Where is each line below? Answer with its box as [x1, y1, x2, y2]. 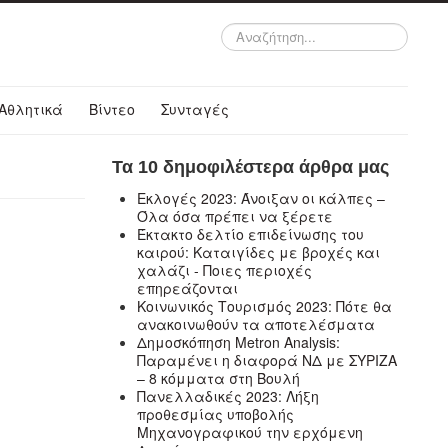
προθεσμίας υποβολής [137, 403, 295, 424]
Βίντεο [89, 99, 135, 119]
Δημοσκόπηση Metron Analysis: [137, 331, 341, 352]
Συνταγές [161, 99, 229, 119]
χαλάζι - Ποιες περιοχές [137, 259, 313, 280]
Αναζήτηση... [221, 22, 301, 41]
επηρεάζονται [137, 277, 239, 298]
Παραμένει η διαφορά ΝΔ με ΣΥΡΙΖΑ [137, 349, 398, 370]
